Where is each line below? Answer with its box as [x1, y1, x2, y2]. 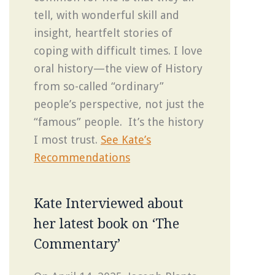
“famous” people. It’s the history [34, 115, 204, 128]
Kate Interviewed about [34, 195, 184, 211]
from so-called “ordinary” [34, 79, 164, 93]
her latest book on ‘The [34, 215, 179, 231]
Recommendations [34, 150, 130, 164]
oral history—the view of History [34, 61, 203, 75]
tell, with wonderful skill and [34, 8, 179, 21]
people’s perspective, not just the [34, 97, 204, 110]
